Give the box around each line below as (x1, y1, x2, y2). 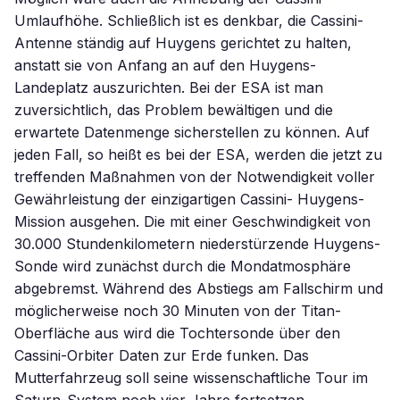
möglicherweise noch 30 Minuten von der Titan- (14, 302, 341, 320)
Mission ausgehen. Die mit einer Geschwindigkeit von (14, 212, 371, 230)
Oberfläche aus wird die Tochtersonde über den (14, 324, 340, 342)
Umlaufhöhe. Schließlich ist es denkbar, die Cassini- (14, 12, 363, 29)
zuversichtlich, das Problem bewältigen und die (14, 101, 333, 119)
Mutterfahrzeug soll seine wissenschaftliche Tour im (14, 369, 368, 387)
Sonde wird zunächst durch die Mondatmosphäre (14, 257, 351, 275)
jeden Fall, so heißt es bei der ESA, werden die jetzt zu (14, 146, 382, 163)
